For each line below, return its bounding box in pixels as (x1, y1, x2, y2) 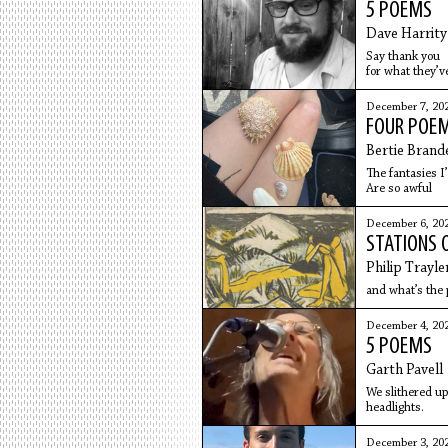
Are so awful (365, 182, 432, 195)
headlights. (365, 401, 424, 414)
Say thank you (365, 50, 440, 63)
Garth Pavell (365, 363, 443, 378)
